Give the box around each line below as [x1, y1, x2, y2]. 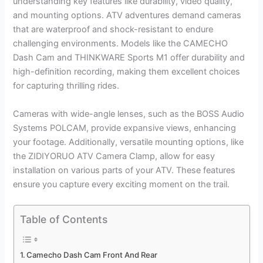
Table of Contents [19, 213, 107, 225]
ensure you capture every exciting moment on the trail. [13, 178, 230, 190]
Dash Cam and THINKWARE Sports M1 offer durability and [13, 52, 245, 63]
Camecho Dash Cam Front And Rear [26, 250, 158, 260]
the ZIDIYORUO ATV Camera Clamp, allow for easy [13, 150, 215, 161]
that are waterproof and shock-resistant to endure [13, 24, 214, 35]
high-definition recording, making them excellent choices [13, 66, 241, 77]
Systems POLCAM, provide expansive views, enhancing [13, 122, 237, 133]
